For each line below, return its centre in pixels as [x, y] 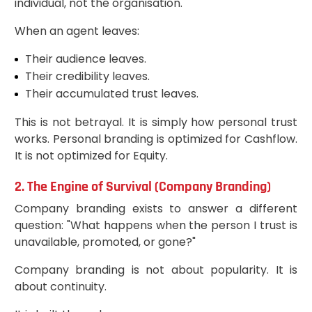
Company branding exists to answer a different [156, 208]
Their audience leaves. [85, 58]
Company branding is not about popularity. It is [156, 270]
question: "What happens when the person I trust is [156, 225]
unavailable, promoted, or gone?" [105, 242]
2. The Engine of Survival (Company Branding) [142, 186]
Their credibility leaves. [87, 76]
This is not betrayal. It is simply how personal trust [156, 122]
